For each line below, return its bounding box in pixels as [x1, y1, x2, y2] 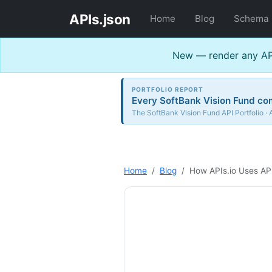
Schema [233, 13, 269, 24]
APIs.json [69, 10, 131, 27]
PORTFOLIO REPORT [132, 85, 204, 93]
